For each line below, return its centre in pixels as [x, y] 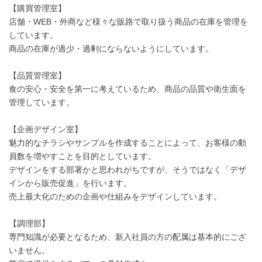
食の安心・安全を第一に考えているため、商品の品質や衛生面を [127, 89]
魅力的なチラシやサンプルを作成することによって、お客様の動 [127, 143]
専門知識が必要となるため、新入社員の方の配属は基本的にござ [127, 237]
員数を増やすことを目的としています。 [82, 156]
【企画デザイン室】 [46, 129]
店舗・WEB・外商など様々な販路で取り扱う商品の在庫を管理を [128, 22]
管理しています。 [42, 102]
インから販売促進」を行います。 [70, 183]
